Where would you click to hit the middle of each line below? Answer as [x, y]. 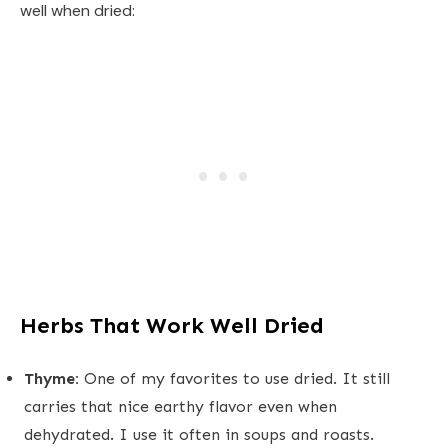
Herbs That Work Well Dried [172, 325]
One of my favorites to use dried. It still [234, 378]
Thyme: [51, 378]
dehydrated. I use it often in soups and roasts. [199, 434]
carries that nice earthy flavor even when [180, 406]
